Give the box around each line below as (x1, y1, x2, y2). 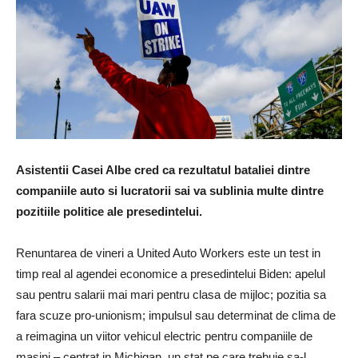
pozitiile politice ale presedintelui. (16, 204, 202, 218)
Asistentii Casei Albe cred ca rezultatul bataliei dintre (16, 162, 310, 177)
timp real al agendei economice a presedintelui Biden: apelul (16, 266, 325, 280)
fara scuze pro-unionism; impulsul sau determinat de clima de (16, 308, 336, 322)
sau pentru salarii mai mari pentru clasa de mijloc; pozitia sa (16, 287, 326, 301)
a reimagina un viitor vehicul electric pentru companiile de (16, 328, 312, 343)
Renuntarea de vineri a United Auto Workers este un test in (16, 245, 320, 260)
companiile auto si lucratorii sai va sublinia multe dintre (16, 183, 324, 197)
